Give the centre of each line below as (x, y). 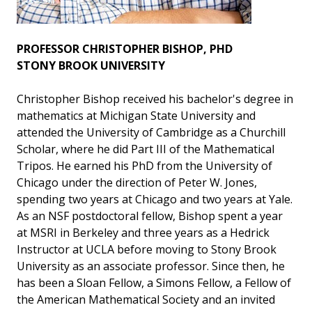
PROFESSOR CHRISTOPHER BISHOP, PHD (125, 49)
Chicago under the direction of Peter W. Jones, (137, 182)
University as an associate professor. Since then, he (151, 266)
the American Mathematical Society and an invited (146, 299)
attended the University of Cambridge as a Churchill (151, 132)
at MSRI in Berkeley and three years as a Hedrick (143, 233)
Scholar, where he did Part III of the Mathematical (146, 149)
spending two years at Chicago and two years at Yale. (155, 199)
